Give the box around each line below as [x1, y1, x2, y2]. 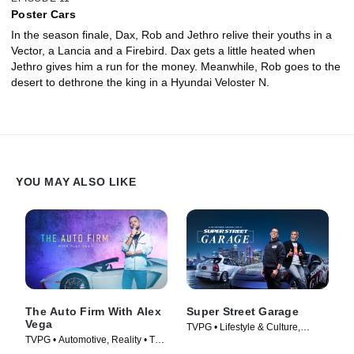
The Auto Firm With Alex [25, 305, 161, 318]
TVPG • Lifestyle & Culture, [186, 322, 300, 333]
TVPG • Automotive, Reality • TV [25, 334, 161, 346]
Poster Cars [11, 8, 76, 21]
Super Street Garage [186, 305, 299, 318]
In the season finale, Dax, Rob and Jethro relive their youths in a [11, 28, 332, 42]
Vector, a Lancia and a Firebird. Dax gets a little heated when [11, 44, 315, 58]
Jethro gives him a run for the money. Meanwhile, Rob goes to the [11, 60, 341, 73]
